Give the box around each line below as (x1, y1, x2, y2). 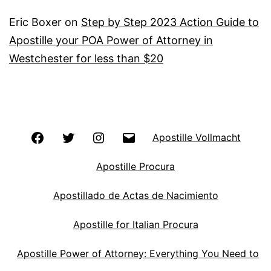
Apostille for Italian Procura (73, 218, 198, 230)
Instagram (105, 130, 151, 143)
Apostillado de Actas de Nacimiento (53, 189, 218, 201)
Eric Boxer (9, 16, 62, 29)
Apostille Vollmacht (152, 131, 241, 143)
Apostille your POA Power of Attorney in (9, 34, 213, 47)
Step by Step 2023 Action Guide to (81, 16, 259, 29)
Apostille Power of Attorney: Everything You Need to (17, 247, 260, 260)
